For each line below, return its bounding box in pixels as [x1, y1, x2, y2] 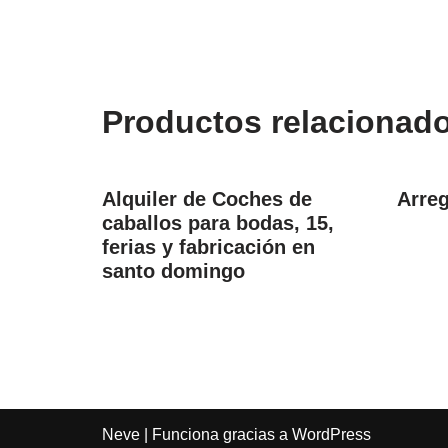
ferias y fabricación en [102, 236, 315, 258]
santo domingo [102, 260, 245, 282]
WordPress [292, 426, 371, 443]
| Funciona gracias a [140, 426, 292, 443]
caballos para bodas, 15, [102, 212, 334, 234]
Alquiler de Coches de [102, 188, 312, 210]
